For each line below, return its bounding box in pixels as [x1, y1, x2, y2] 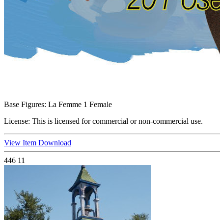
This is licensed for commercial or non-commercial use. [30, 117, 203, 126]
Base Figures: [4, 100, 46, 109]
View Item [4, 138, 38, 147]
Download [38, 138, 71, 147]
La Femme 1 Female [46, 100, 112, 109]
